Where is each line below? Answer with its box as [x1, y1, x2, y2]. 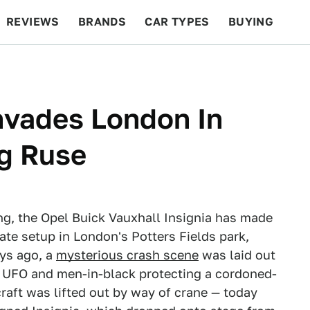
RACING [115, 60, 161, 73]
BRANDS [77, 15, 127, 28]
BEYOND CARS [14, 60, 97, 73]
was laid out [199, 248, 275, 262]
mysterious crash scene [56, 248, 199, 262]
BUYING [228, 15, 274, 28]
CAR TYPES [145, 15, 210, 28]
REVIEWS [6, 15, 60, 28]
